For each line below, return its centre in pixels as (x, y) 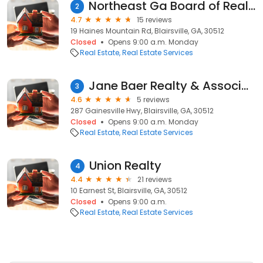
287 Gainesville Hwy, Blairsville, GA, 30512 (142, 111)
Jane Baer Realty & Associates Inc (245, 86)
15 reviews (154, 20)
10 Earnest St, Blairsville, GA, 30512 (129, 190)
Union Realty (125, 166)
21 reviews (155, 179)
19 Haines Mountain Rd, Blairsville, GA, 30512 (147, 31)
